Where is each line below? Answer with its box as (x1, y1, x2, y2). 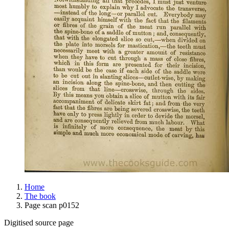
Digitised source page (4, 218, 74, 227)
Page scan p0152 (25, 201, 79, 210)
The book (25, 192, 56, 200)
